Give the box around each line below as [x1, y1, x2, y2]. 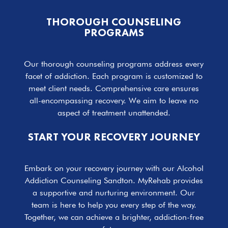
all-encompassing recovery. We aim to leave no [29, 96, 198, 106]
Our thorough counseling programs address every [24, 59, 204, 69]
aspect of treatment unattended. [57, 108, 170, 118]
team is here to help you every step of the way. [31, 200, 196, 210]
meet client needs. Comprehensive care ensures [28, 83, 199, 94]
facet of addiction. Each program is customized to [25, 71, 203, 81]
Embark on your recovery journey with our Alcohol [24, 163, 204, 174]
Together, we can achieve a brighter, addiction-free [24, 212, 204, 222]
